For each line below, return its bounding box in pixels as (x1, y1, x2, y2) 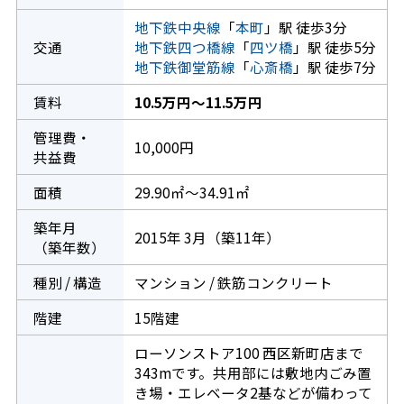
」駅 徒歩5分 (292, 37, 376, 58)
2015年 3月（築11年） (133, 227, 280, 248)
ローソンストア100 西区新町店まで (133, 343, 363, 363)
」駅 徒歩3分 (263, 17, 347, 38)
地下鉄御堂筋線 (133, 57, 235, 78)
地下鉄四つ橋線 (133, 37, 235, 58)
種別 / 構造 (32, 272, 102, 293)
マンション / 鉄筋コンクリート (133, 272, 333, 293)
